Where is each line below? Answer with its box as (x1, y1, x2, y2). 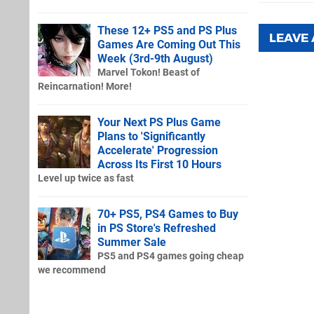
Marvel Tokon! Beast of (97, 66, 200, 78)
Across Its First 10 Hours (97, 157, 221, 171)
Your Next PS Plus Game (97, 115, 221, 129)
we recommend (38, 264, 106, 276)
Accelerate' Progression (97, 143, 218, 157)
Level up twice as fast (38, 172, 134, 184)
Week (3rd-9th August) (97, 51, 213, 65)
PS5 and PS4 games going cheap (97, 250, 244, 262)
